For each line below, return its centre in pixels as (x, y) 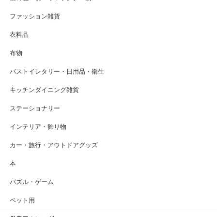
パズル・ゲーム (32, 182)
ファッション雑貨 (35, 16)
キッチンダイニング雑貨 (44, 90)
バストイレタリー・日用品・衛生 (57, 72)
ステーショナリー (35, 108)
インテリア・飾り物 (38, 127)
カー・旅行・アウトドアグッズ (54, 145)
